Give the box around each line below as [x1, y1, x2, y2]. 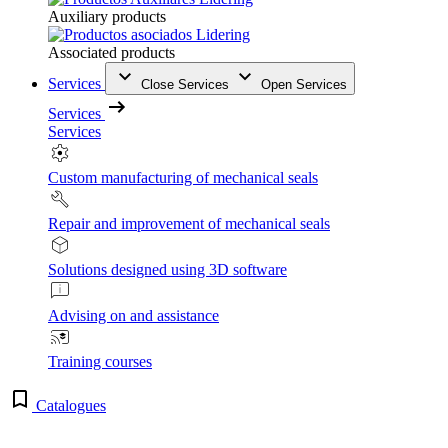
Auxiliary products [48, 7, 166, 25]
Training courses [48, 352, 152, 370]
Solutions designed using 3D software [48, 260, 287, 278]
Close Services [141, 76, 229, 92]
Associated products [48, 43, 175, 61]
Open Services [261, 76, 347, 92]
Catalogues [36, 396, 106, 414]
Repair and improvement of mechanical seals [48, 214, 330, 232]
